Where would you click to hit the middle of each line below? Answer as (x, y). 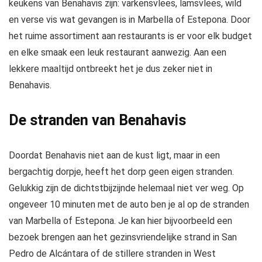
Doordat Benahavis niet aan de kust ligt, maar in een (114, 155)
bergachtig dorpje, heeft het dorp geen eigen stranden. (121, 171)
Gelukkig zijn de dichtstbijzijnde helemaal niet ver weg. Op (126, 188)
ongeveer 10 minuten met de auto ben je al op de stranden (129, 204)
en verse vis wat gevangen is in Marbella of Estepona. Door (130, 19)
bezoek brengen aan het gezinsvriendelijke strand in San (123, 237)
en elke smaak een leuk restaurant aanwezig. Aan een (118, 52)
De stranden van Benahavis (97, 120)
